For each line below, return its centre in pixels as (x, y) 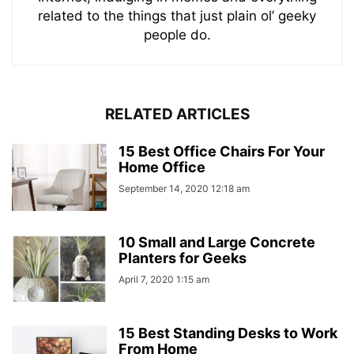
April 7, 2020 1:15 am (164, 279)
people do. (177, 34)
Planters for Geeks (183, 258)
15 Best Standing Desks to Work (228, 333)
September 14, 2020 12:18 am (184, 188)
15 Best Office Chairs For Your (222, 151)
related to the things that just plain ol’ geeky (177, 15)
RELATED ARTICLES (177, 114)
